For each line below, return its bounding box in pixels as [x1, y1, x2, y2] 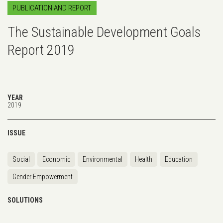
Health [135, 155, 152, 163]
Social [12, 155, 30, 163]
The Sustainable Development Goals [7, 23, 201, 40]
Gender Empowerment [12, 172, 73, 181]
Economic [42, 155, 70, 163]
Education [165, 155, 193, 163]
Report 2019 [7, 41, 75, 58]
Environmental [83, 155, 122, 163]
